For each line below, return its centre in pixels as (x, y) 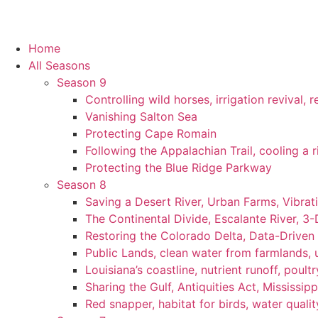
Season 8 (82, 185)
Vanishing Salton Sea (141, 116)
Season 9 (82, 82)
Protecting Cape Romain (151, 133)
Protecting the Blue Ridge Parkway (179, 168)
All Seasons (59, 65)
